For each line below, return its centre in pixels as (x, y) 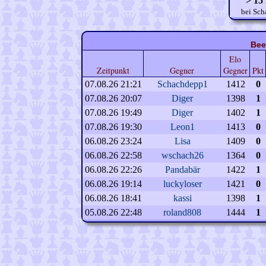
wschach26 (182, 155)
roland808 (182, 212)
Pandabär (182, 170)
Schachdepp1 (182, 84)
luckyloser (182, 184)
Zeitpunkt (113, 70)
